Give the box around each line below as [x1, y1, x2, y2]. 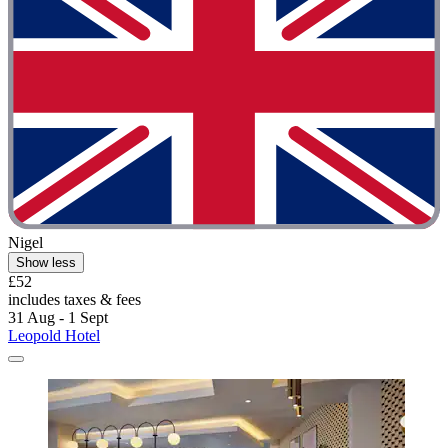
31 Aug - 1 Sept [8, 309, 108, 327]
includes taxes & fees [8, 291, 141, 309]
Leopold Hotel [8, 327, 100, 345]
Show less [16, 255, 76, 271]
